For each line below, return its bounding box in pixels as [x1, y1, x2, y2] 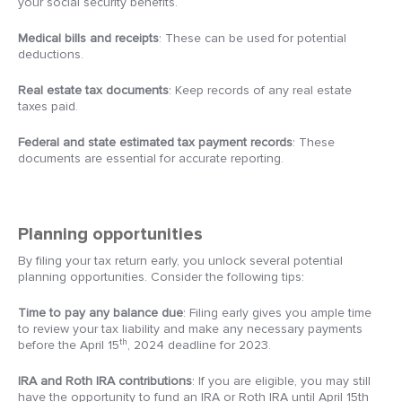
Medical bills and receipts [18, 31, 159, 46]
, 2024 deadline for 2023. [127, 337, 271, 353]
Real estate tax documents [18, 83, 169, 98]
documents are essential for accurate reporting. [18, 151, 284, 166]
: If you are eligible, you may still [192, 373, 371, 389]
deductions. [18, 47, 83, 62]
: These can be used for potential [159, 31, 346, 46]
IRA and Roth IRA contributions [18, 373, 192, 389]
